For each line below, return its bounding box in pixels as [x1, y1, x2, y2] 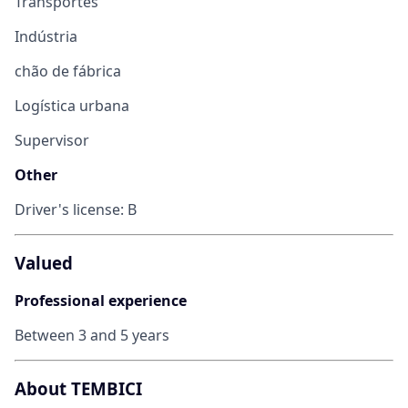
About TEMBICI [15, 376, 142, 400]
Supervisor [15, 130, 89, 151]
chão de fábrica [15, 61, 121, 82]
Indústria [15, 26, 77, 47]
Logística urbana [15, 96, 129, 117]
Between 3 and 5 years [15, 324, 169, 345]
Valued [15, 251, 73, 275]
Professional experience [15, 290, 187, 311]
